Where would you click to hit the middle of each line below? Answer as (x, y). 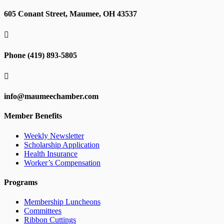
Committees (43, 211)
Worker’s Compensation (62, 162)
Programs (21, 182)
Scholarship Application (62, 144)
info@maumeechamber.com (51, 96)
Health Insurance (51, 153)
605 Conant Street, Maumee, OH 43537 (70, 14)
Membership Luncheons (62, 202)
